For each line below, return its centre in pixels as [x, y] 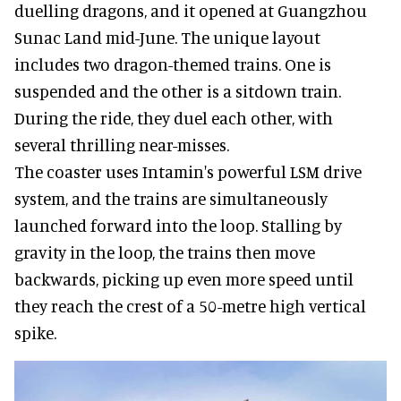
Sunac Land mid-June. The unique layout [167, 37]
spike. [35, 332]
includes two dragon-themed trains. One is [173, 64]
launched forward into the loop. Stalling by [178, 225]
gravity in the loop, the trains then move [165, 252]
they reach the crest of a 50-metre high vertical [190, 305]
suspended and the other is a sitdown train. [178, 90]
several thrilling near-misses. [122, 144]
